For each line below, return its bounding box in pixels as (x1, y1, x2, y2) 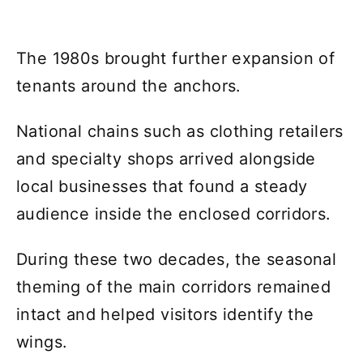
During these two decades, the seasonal (16, 249, 337, 269)
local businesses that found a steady (16, 176, 308, 196)
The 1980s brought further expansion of (16, 48, 335, 68)
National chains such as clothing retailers (16, 121, 344, 141)
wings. (16, 331, 68, 352)
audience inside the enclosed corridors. (16, 203, 331, 224)
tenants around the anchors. (16, 75, 241, 96)
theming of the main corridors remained (16, 276, 331, 297)
